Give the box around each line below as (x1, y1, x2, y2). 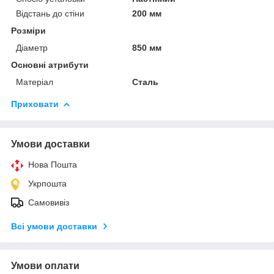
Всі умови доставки (11, 221, 97, 231)
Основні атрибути (11, 59, 89, 70)
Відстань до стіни (16, 8, 84, 18)
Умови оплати (11, 260, 80, 271)
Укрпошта (28, 178, 67, 188)
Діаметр (16, 42, 48, 53)
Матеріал (16, 76, 53, 87)
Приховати (11, 98, 59, 109)
